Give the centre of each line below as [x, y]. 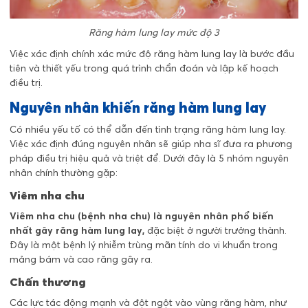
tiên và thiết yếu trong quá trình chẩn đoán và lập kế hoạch [144, 68]
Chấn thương [48, 282]
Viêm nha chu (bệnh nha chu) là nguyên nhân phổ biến [142, 216]
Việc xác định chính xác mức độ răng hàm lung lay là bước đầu [152, 53]
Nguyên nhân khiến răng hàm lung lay [138, 107]
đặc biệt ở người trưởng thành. [216, 231]
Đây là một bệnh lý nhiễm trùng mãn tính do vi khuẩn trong [144, 245]
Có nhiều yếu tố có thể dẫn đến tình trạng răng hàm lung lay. [148, 129]
